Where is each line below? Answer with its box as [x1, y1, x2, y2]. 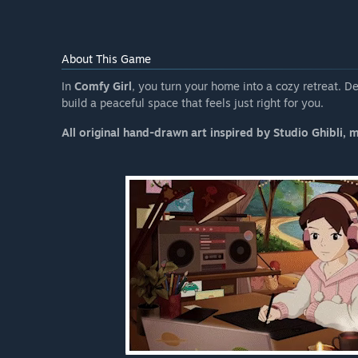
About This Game [62, 52, 151, 66]
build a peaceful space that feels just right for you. [62, 96, 324, 110]
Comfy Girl [74, 79, 132, 93]
